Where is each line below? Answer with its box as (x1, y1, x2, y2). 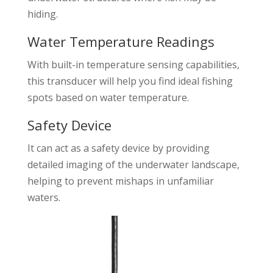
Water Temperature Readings (27, 32, 214, 51)
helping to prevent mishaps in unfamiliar (27, 174, 214, 188)
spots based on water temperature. (27, 90, 189, 104)
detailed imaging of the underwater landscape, (27, 157, 239, 171)
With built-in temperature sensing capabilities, (27, 57, 239, 71)
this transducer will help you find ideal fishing (27, 74, 233, 88)
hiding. (27, 7, 58, 21)
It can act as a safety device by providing (27, 141, 210, 155)
